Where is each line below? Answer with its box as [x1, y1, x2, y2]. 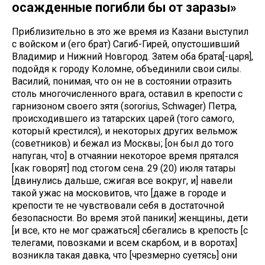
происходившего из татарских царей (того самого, [12, 113, 234, 124]
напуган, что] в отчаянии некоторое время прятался [12, 150, 238, 161]
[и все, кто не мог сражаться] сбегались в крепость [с [12, 225, 248, 236]
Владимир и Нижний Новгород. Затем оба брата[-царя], [12, 51, 253, 62]
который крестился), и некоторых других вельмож [12, 125, 238, 137]
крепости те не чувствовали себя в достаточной [12, 200, 224, 211]
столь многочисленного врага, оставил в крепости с [12, 88, 243, 99]
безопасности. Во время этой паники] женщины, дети [12, 212, 248, 224]
